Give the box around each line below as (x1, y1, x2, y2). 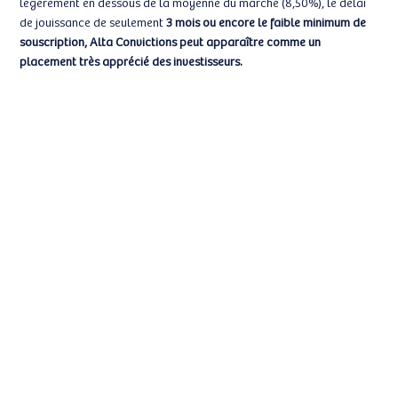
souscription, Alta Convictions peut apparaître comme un (20, 31, 322, 51)
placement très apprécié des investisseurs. (20, 51, 243, 70)
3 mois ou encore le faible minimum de (166, 12, 367, 31)
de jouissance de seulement (20, 12, 167, 31)
